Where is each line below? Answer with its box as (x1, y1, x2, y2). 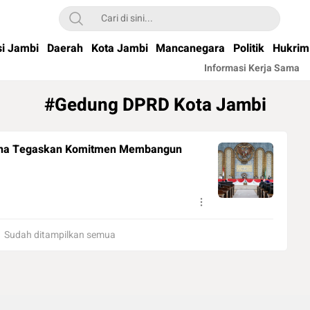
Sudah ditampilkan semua (3, 228, 116, 242)
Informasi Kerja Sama (204, 61, 300, 75)
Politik (233, 40, 265, 57)
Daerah (46, 40, 83, 57)
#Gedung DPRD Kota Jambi (44, 92, 266, 118)
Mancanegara (156, 40, 226, 57)
